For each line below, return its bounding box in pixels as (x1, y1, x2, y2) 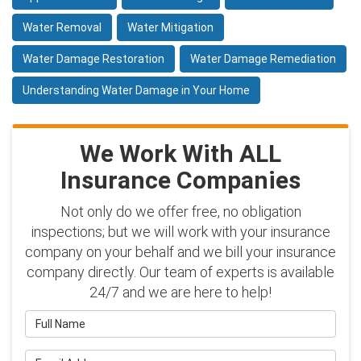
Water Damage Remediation (190, 52, 336, 66)
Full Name (24, 311, 77, 325)
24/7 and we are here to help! (89, 284, 272, 301)
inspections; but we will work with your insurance (31, 223, 330, 241)
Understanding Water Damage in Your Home (23, 84, 250, 98)
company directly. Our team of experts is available (27, 263, 334, 281)
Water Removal (23, 21, 102, 35)
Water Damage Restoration (23, 52, 164, 66)
